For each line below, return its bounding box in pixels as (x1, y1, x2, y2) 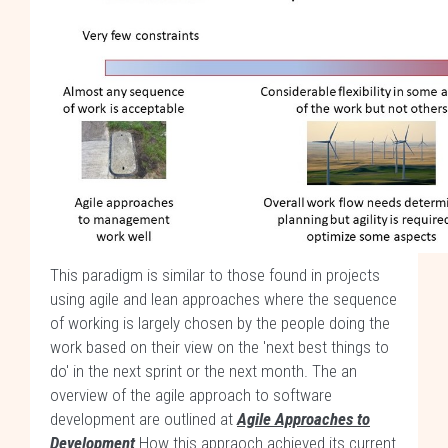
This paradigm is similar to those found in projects (50, 265, 380, 285)
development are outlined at (50, 409, 237, 429)
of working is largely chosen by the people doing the (50, 313, 390, 333)
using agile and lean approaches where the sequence (50, 289, 397, 309)
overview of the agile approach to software (50, 385, 332, 405)
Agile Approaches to (237, 409, 370, 429)
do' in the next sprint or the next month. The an (50, 361, 357, 381)
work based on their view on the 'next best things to (50, 337, 389, 357)
